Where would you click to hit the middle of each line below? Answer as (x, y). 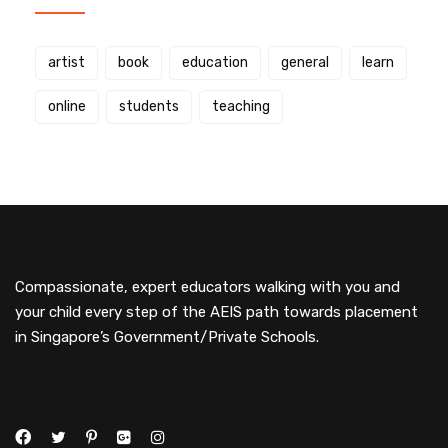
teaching (241, 107)
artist (66, 63)
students (149, 107)
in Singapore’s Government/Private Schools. (167, 337)
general (305, 63)
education (215, 63)
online (67, 107)
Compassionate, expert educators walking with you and (207, 287)
